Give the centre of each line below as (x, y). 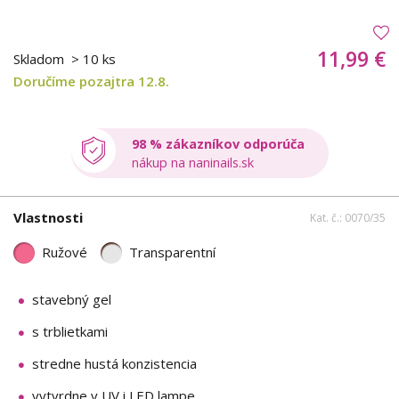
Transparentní (172, 252)
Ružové (65, 252)
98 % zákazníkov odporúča (218, 143)
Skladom (41, 58)
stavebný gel (72, 299)
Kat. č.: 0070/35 (348, 218)
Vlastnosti (48, 218)
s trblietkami (70, 331)
